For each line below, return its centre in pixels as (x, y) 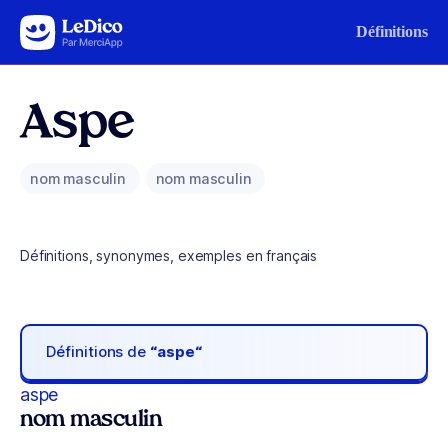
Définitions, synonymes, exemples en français (169, 255)
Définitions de (98, 352)
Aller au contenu (76, 27)
